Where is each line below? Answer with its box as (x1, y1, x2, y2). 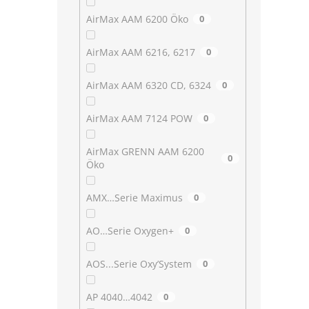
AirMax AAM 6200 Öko (86, 12, 188, 26)
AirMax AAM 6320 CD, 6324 (86, 79, 211, 92)
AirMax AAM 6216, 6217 (86, 46, 195, 59)
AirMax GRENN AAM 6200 (86, 145, 204, 159)
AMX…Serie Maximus (86, 191, 183, 205)
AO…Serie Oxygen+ (86, 224, 174, 238)
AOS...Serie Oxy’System (86, 257, 192, 271)
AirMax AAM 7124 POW (86, 112, 192, 126)
